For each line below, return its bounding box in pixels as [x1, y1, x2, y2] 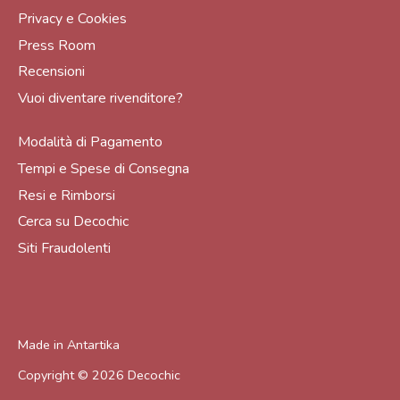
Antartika [67, 335, 120, 354]
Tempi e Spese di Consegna [18, 159, 189, 179]
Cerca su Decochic [18, 212, 129, 232]
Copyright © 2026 [18, 366, 128, 385]
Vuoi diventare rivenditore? [18, 87, 183, 108]
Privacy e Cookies [18, 9, 127, 29]
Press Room [18, 35, 96, 55]
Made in [18, 335, 67, 354]
